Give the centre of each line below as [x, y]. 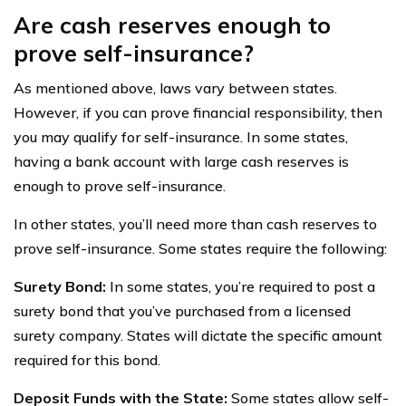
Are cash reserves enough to [172, 25]
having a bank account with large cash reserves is [181, 161]
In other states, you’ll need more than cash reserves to [195, 224]
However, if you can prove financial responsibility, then [198, 112]
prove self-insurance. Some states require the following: [200, 248]
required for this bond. [87, 360]
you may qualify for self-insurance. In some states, [181, 137]
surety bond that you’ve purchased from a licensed [182, 311]
